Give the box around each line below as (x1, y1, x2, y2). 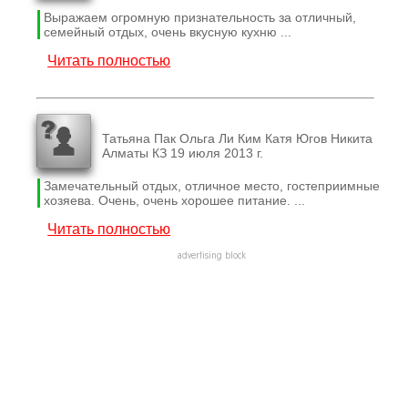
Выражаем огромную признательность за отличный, (43, 10, 356, 25)
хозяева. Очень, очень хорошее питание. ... (43, 193, 305, 209)
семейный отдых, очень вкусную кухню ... (43, 25, 291, 40)
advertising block (177, 252, 246, 261)
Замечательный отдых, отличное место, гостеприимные (43, 178, 380, 194)
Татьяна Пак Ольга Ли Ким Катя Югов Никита (102, 130, 373, 146)
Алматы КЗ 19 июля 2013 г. (102, 145, 264, 160)
